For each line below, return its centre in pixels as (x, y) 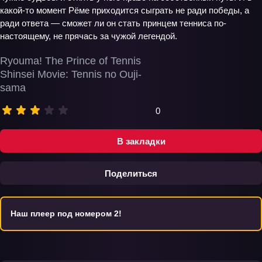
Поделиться (131, 173)
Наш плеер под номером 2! (66, 213)
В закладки (141, 141)
